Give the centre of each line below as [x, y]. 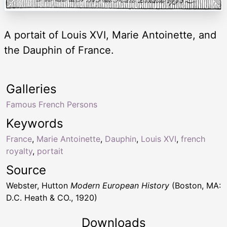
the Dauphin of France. [59, 50]
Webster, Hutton [38, 186]
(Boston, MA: [195, 186]
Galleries [31, 89]
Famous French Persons [52, 105]
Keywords [35, 124]
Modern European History [120, 186]
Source [26, 170]
